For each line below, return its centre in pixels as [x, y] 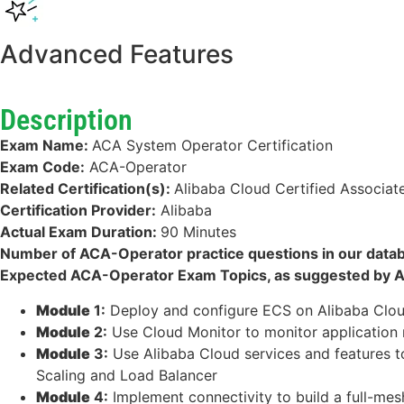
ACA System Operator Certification [212, 146]
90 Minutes [198, 232]
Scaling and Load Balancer [127, 375]
